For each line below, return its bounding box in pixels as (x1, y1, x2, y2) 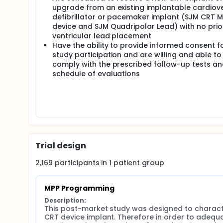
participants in (54, 158, 110, 168)
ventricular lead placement (52, 31, 152, 41)
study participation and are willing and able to (52, 50, 222, 60)
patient (111, 158, 140, 168)
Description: (44, 196, 86, 205)
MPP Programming (44, 183, 114, 193)
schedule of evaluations (52, 69, 140, 79)
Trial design (35, 140, 86, 151)
